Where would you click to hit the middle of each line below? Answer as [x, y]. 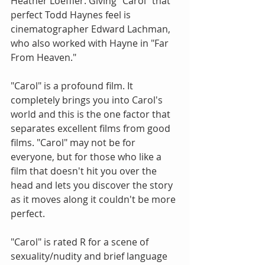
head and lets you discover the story [93, 185]
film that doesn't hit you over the [85, 171]
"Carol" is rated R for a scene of [81, 242]
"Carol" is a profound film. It [73, 86]
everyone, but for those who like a [87, 157]
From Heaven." [43, 58]
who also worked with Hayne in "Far [91, 43]
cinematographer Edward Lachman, [92, 29]
